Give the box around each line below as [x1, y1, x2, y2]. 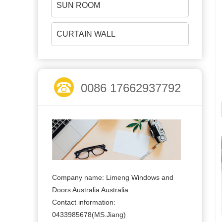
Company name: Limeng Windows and [52, 173, 173, 182]
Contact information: [52, 198, 115, 207]
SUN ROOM [56, 1, 100, 9]
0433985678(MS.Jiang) [52, 211, 126, 219]
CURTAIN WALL [56, 30, 115, 38]
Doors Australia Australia [52, 186, 128, 194]
